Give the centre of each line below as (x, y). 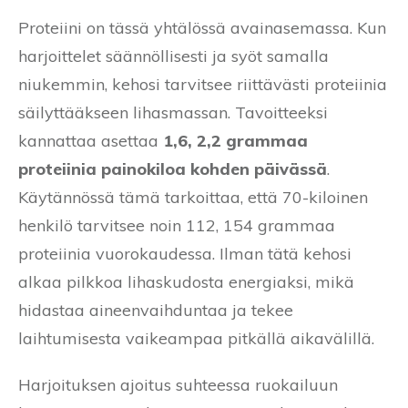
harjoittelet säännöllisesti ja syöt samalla (173, 56)
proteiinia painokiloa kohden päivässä (173, 169)
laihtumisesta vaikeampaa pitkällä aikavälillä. (196, 339)
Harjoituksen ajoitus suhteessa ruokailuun (178, 385)
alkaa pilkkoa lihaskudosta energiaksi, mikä (186, 282)
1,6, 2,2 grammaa (235, 141)
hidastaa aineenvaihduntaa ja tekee (156, 311)
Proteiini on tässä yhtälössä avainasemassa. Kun (202, 28)
